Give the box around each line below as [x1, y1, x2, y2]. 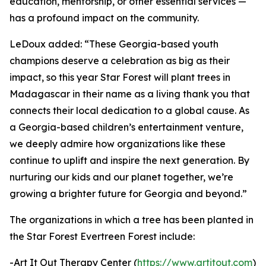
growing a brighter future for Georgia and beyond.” [9, 188, 247, 200]
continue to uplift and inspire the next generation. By [9, 154, 249, 167]
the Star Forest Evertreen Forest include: [9, 230, 195, 243]
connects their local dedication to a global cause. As [9, 104, 249, 117]
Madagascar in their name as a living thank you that [9, 88, 250, 100]
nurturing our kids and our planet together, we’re [9, 171, 233, 183]
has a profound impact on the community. [9, 12, 199, 24]
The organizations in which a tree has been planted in [9, 214, 254, 226]
